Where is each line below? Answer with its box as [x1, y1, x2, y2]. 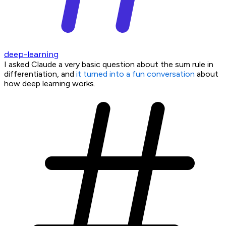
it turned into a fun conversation [76, 69, 195, 79]
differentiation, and [4, 69, 76, 79]
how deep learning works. [4, 79, 95, 88]
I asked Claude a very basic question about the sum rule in [4, 60, 213, 69]
